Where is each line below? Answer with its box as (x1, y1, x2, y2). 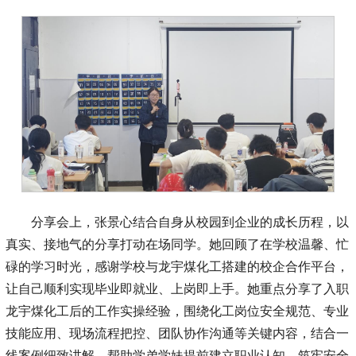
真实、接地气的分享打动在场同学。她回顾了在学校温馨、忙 (5, 237, 349, 251)
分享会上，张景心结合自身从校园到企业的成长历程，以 (30, 215, 349, 229)
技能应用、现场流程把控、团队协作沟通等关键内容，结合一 (5, 326, 349, 340)
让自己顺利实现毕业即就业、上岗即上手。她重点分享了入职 (5, 281, 349, 296)
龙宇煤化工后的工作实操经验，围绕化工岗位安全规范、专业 (5, 304, 349, 318)
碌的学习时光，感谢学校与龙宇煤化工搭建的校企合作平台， (5, 259, 349, 273)
